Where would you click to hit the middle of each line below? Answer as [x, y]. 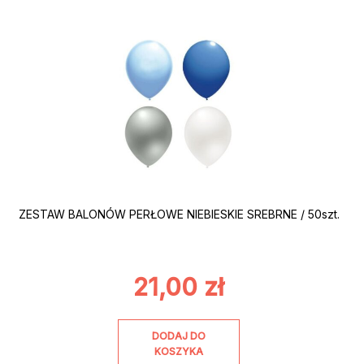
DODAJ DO [179, 336]
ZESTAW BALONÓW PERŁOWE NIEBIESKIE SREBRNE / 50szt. [179, 214]
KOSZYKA [179, 351]
